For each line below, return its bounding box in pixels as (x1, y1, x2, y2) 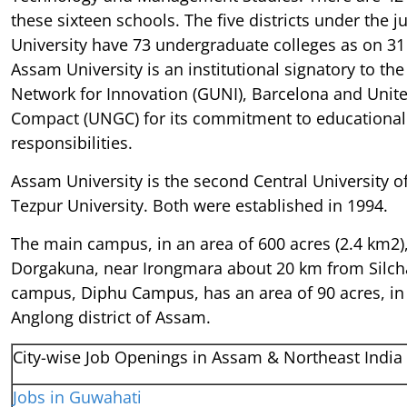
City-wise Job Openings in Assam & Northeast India (13, 345, 402, 368)
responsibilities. (11, 131, 133, 154)
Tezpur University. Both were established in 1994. (11, 194, 388, 216)
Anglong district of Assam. (11, 305, 211, 328)
